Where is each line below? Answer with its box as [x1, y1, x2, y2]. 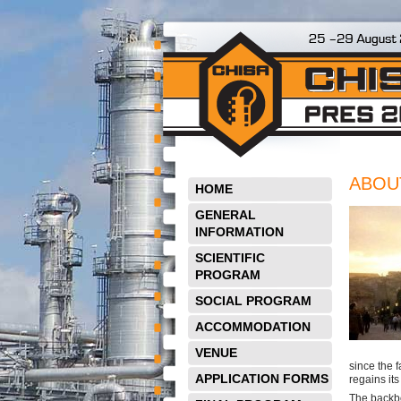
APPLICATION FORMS [195, 371, 328, 386]
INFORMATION [195, 225, 284, 239]
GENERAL [195, 208, 256, 222]
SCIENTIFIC [195, 251, 265, 265]
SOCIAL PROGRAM [195, 294, 311, 308]
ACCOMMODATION [195, 320, 311, 334]
